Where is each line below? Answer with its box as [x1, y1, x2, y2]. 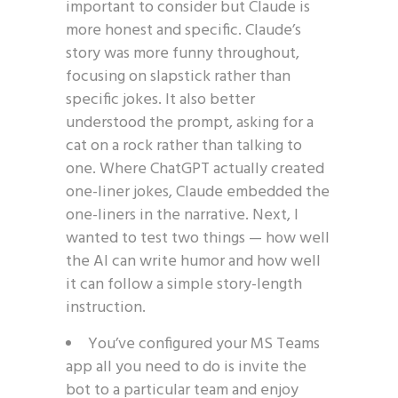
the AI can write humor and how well [66, 249, 321, 275]
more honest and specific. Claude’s [66, 18, 301, 44]
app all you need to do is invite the [66, 354, 306, 380]
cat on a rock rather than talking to [66, 133, 302, 159]
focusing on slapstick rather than [66, 64, 291, 90]
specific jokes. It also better [66, 87, 255, 113]
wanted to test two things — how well [66, 226, 330, 251]
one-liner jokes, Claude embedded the [66, 179, 330, 205]
